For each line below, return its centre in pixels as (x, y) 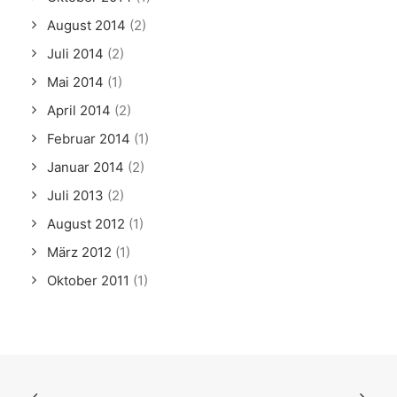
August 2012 (86, 224)
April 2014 (79, 110)
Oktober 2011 (88, 280)
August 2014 (86, 25)
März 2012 (79, 252)
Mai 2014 (75, 82)
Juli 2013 (75, 195)
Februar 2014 (89, 139)
